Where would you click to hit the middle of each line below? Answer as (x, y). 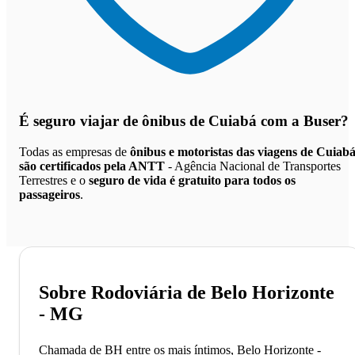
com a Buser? (303, 121)
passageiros (50, 195)
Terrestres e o (54, 181)
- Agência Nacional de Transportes (253, 166)
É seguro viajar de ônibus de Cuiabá (138, 121)
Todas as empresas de (74, 152)
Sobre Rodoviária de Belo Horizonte (187, 293)
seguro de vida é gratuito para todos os (192, 181)
